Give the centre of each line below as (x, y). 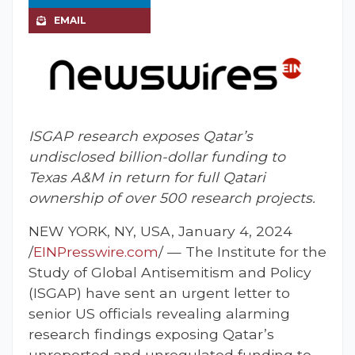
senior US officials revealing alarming (159, 314)
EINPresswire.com (96, 252)
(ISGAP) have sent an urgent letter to (159, 293)
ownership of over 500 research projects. (172, 198)
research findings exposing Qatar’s (151, 334)
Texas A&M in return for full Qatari (147, 177)
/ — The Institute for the (242, 252)
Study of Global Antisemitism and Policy (170, 273)
